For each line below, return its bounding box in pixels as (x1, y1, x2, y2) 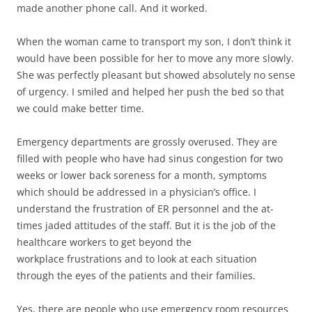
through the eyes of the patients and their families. (17, 269, 256, 282)
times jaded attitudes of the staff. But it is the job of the (17, 219, 276, 232)
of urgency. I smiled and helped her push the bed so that (17, 85, 284, 98)
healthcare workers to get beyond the (17, 235, 192, 249)
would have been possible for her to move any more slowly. (17, 52, 294, 65)
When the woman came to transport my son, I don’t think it (17, 35, 291, 48)
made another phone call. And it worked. (17, 1, 208, 15)
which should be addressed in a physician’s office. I (17, 185, 256, 198)
